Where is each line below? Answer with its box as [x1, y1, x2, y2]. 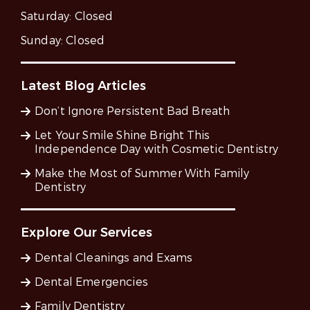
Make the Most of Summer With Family [35, 166, 250, 181]
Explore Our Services [21, 224, 152, 241]
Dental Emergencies [35, 275, 148, 290]
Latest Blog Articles [21, 77, 146, 95]
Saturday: [21, 9, 75, 24]
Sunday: [21, 33, 66, 48]
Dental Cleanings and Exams [35, 250, 193, 266]
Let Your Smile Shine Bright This [35, 128, 210, 143]
